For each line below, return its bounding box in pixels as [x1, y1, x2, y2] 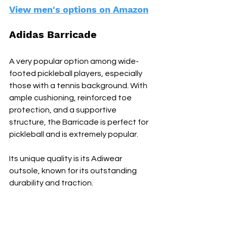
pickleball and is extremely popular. [9, 130, 138, 138]
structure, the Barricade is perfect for [9, 118, 150, 126]
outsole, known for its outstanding [9, 166, 138, 175]
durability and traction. [9, 178, 93, 187]
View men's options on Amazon [9, 4, 148, 15]
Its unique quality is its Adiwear [9, 154, 124, 163]
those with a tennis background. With [9, 81, 149, 90]
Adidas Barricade [9, 28, 97, 41]
